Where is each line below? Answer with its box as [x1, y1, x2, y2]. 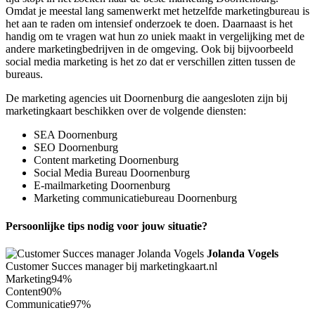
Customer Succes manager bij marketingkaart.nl [6, 259, 217, 272]
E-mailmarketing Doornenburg [34, 179, 170, 192]
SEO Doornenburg [34, 141, 118, 154]
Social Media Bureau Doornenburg [34, 167, 190, 179]
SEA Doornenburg [34, 129, 117, 141]
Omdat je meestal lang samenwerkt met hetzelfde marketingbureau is [6, 5, 309, 18]
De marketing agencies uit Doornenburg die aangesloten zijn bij [6, 92, 288, 105]
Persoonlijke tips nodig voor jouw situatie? [6, 219, 207, 232]
